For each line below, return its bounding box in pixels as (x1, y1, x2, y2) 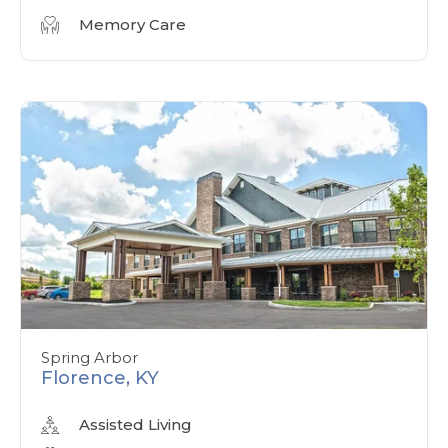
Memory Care (79, 15, 186, 35)
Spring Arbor (41, 348, 138, 368)
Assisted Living (79, 415, 192, 435)
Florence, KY (41, 367, 159, 390)
